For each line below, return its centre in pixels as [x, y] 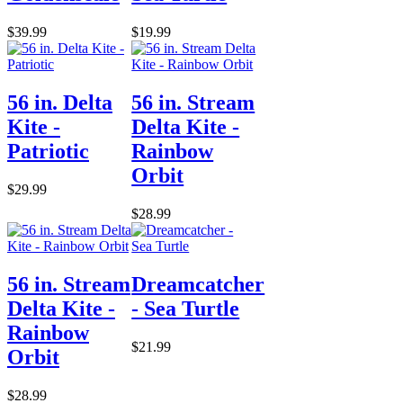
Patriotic [48, 152]
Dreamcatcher [198, 285]
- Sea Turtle [186, 309]
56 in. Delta [60, 103]
